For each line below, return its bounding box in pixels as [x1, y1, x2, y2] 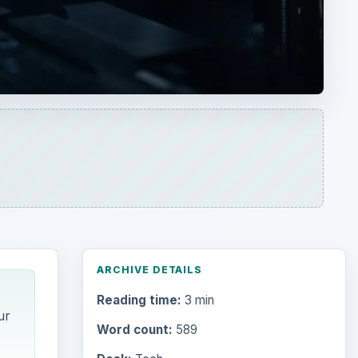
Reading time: [96, 292, 181, 308]
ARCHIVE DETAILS [96, 263, 203, 276]
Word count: [96, 322, 173, 338]
